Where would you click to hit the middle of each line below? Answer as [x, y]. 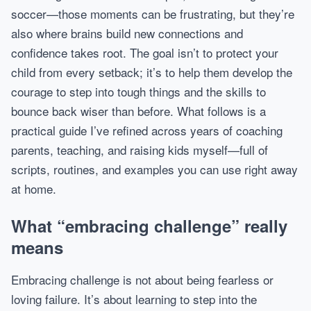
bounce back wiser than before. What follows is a [138, 111]
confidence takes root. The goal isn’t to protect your [145, 52]
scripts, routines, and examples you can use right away [154, 169]
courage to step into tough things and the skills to [138, 91]
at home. [34, 188]
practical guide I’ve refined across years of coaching [147, 130]
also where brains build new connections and [127, 33]
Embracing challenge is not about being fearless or [142, 279]
